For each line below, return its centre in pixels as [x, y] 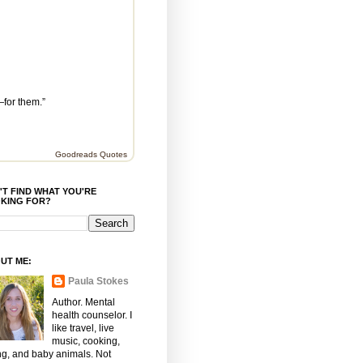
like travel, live [83, 328]
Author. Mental [83, 302]
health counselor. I [92, 315]
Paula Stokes [98, 281]
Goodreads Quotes [91, 154]
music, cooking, [86, 341]
